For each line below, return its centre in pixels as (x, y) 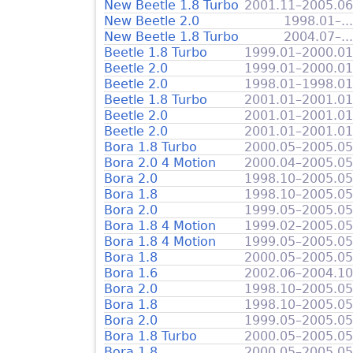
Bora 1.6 (131, 273)
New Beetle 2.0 (152, 20)
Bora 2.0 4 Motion (160, 162)
